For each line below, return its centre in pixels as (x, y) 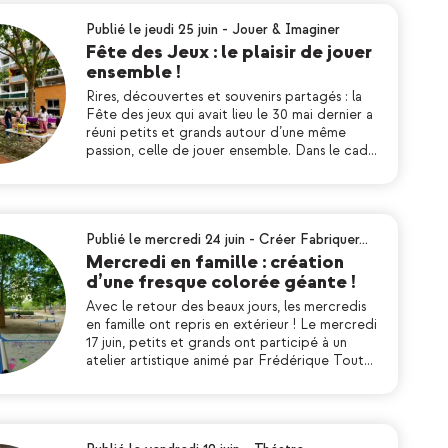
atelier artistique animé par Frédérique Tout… (229, 360)
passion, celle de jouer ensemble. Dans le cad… (231, 150)
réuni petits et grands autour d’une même (216, 132)
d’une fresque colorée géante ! (221, 282)
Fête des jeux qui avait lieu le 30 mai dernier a (229, 114)
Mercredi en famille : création (215, 262)
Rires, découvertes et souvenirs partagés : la (224, 96)
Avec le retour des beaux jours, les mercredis (226, 306)
